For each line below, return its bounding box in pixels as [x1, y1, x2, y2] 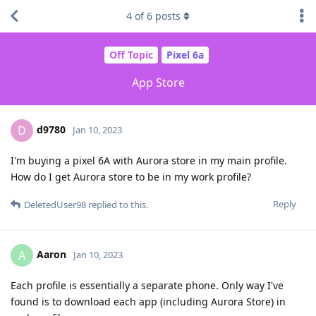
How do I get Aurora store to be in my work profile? [11, 169, 251, 183]
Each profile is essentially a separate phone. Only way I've [11, 278, 284, 292]
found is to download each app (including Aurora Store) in [11, 294, 286, 308]
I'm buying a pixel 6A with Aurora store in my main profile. [11, 153, 287, 167]
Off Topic [109, 48, 153, 62]
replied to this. [86, 197, 148, 211]
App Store [131, 74, 185, 90]
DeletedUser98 [24, 197, 86, 211]
